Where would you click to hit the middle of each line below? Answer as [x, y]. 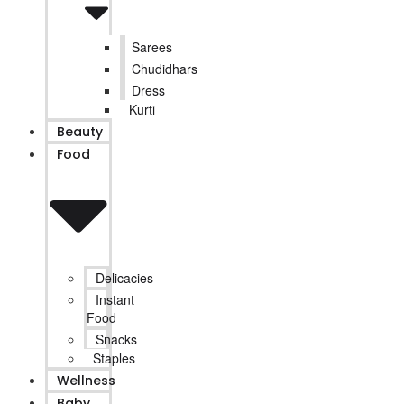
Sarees [152, 47]
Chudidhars [165, 69]
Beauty [80, 132]
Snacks [116, 340]
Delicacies [124, 278]
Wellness [86, 381]
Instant [115, 300]
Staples [114, 358]
